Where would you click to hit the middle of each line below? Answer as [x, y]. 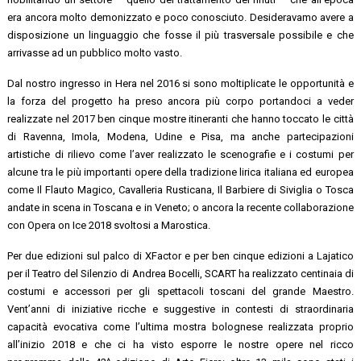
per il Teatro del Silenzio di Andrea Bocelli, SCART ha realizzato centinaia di [180, 273]
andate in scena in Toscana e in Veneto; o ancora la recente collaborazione [180, 207]
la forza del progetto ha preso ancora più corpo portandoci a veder [180, 101]
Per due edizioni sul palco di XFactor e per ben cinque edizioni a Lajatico [180, 255]
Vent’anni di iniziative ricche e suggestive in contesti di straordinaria [180, 309]
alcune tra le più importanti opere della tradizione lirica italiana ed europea [180, 172]
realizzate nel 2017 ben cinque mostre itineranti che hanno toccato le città [180, 118]
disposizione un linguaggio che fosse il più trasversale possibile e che [180, 35]
